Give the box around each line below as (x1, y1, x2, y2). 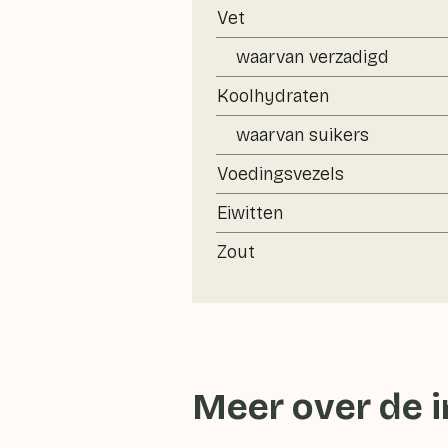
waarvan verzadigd (236, 46, 389, 68)
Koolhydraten (217, 85, 329, 107)
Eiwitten (217, 202, 283, 224)
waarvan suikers (236, 124, 369, 146)
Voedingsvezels (217, 163, 344, 185)
